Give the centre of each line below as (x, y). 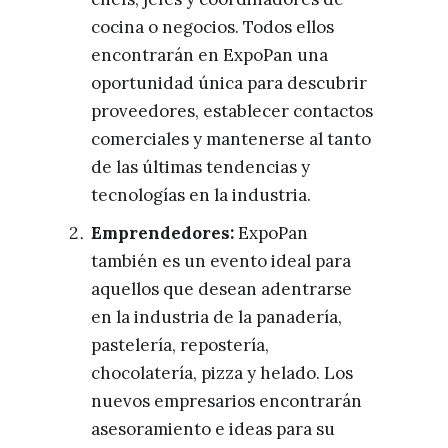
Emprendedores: (164, 233)
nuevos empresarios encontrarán (226, 401)
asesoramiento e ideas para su (213, 429)
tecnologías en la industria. (201, 195)
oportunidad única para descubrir (229, 83)
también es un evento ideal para (221, 261)
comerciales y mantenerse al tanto (231, 139)
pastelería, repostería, (180, 345)
